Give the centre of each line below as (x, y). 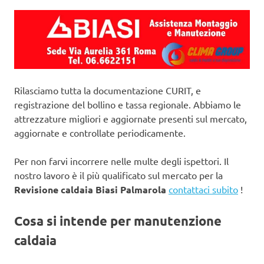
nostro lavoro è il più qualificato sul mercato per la (118, 175)
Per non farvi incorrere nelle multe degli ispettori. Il (121, 161)
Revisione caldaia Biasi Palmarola (90, 189)
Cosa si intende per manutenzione (118, 221)
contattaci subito (203, 189)
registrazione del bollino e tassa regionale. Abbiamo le (128, 104)
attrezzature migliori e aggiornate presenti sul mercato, (131, 118)
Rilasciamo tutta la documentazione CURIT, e (108, 90)
